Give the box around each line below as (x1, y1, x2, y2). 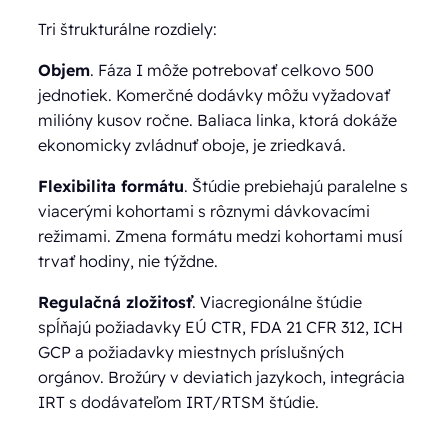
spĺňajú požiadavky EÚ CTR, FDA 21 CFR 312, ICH (38, 316, 404, 337)
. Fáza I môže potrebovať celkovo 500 (90, 59, 375, 80)
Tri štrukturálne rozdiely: (38, 18, 218, 39)
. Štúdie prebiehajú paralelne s (184, 175, 409, 196)
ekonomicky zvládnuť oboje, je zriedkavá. (38, 134, 347, 155)
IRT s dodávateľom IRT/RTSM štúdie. (38, 391, 320, 412)
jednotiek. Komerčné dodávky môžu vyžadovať (38, 84, 391, 105)
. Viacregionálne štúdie (192, 291, 363, 312)
